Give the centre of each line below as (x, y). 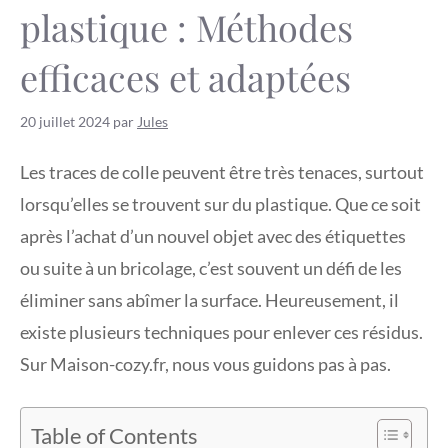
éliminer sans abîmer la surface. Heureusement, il (209, 299)
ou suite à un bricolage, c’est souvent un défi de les (211, 267)
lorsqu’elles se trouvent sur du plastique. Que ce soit (220, 203)
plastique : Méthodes (186, 27)
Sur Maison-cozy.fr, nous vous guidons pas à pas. (205, 363)
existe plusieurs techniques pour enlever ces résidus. (221, 331)
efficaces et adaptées (185, 77)
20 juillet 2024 (65, 122)
